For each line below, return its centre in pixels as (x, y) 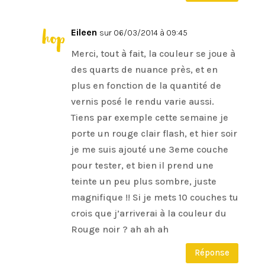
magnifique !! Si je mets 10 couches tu (154, 197)
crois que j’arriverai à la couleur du (148, 213)
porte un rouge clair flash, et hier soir (154, 133)
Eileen (84, 32)
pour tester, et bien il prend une (142, 165)
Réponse (212, 253)
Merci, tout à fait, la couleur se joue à (153, 53)
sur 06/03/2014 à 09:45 (143, 33)
